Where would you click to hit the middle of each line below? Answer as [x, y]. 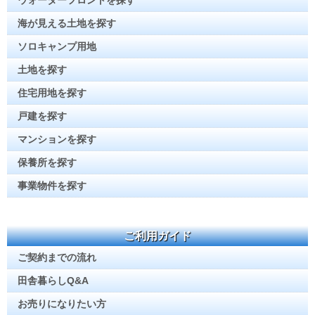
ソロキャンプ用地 [57, 47]
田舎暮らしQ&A [53, 281]
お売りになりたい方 [62, 304]
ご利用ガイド [157, 236]
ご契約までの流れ [57, 258]
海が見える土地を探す [67, 24]
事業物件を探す [52, 186]
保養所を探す [47, 163]
